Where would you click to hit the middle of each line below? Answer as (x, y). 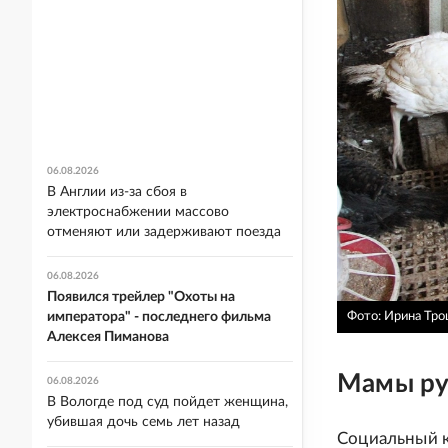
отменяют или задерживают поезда (164, 232)
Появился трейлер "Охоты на (141, 297)
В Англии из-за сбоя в (117, 192)
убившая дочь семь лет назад (143, 422)
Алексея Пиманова (108, 337)
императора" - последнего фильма (159, 317)
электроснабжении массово (138, 212)
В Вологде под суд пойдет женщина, (167, 402)
